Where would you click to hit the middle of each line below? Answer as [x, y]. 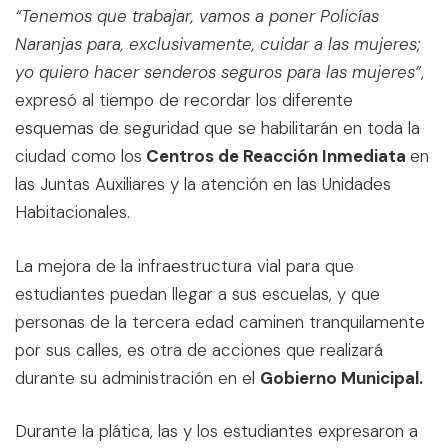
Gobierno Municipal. [341, 377]
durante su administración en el [137, 377]
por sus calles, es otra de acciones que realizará [199, 349]
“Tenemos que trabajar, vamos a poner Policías [197, 16]
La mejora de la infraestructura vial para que [184, 265]
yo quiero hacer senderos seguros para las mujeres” [218, 72]
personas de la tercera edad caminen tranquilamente [220, 321]
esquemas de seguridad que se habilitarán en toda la [217, 128]
